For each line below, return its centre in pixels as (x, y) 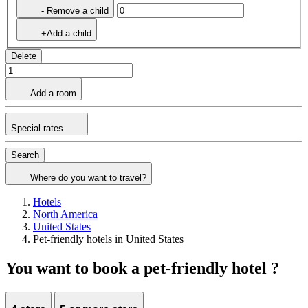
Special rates (38, 129)
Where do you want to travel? (88, 178)
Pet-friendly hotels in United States (108, 239)
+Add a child (66, 34)
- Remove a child (75, 11)
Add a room (53, 93)
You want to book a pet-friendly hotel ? (142, 268)
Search (25, 155)
